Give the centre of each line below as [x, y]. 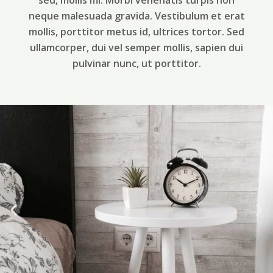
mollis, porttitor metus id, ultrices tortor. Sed [136, 32]
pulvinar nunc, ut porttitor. [136, 64]
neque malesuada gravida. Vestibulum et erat [136, 16]
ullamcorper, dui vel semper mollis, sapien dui [136, 48]
